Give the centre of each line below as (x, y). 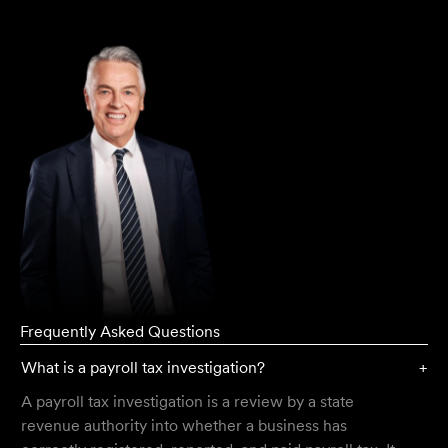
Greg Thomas (78, 65)
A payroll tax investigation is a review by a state (187, 402)
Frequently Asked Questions (120, 332)
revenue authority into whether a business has (184, 426)
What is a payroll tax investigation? (143, 368)
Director (50, 38)
